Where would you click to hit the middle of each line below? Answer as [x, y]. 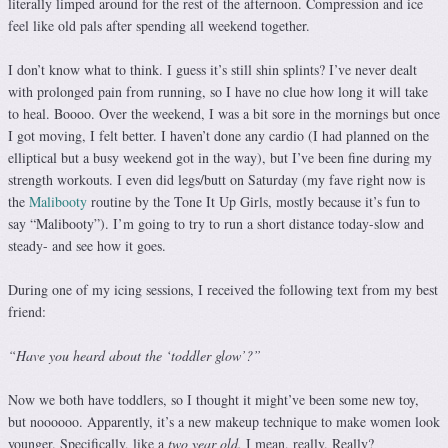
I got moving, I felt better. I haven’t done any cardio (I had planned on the [218, 136]
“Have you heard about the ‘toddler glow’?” [134, 356]
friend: [27, 312]
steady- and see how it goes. [87, 246]
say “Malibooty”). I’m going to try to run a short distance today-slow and [216, 224]
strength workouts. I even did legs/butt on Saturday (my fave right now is [216, 180]
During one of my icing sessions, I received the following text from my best [223, 290]
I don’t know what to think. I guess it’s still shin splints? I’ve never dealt [212, 70]
